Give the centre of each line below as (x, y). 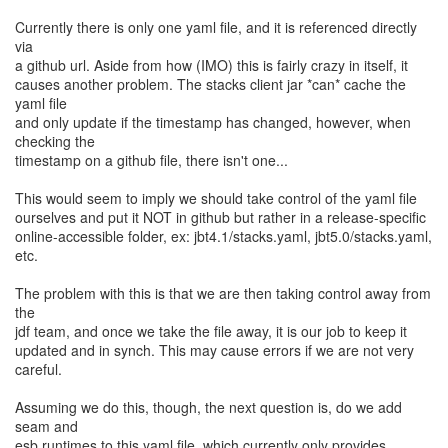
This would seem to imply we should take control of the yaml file (216, 198)
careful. (38, 369)
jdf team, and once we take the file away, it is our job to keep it (211, 331)
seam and (46, 426)
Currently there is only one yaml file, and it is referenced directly (216, 27)
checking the (55, 141)
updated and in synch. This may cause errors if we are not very (214, 350)
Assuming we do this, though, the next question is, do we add (208, 407)
